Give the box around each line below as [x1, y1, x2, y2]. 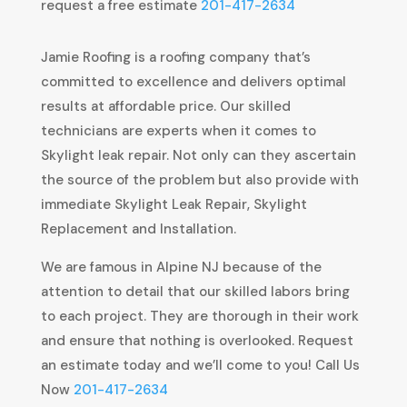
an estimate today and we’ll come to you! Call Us [40, 356, 360, 375]
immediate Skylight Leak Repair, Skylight [40, 195, 307, 214]
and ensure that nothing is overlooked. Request [40, 332, 353, 351]
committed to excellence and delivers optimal [40, 73, 346, 92]
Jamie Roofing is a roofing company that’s [40, 48, 311, 67]
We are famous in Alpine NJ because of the [40, 258, 322, 277]
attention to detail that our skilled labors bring [40, 283, 350, 302]
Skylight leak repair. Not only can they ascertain [40, 146, 356, 165]
